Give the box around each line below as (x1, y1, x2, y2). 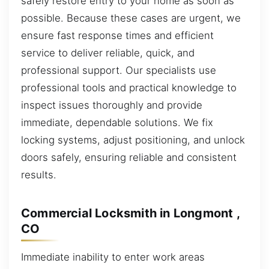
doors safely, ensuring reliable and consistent (21, 151, 237, 164)
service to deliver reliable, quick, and (21, 47, 195, 59)
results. (21, 169, 56, 181)
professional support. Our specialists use (21, 64, 216, 77)
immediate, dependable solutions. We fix (21, 116, 213, 129)
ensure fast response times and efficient (21, 29, 214, 42)
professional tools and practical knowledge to (21, 82, 237, 94)
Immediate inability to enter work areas (21, 251, 205, 264)
